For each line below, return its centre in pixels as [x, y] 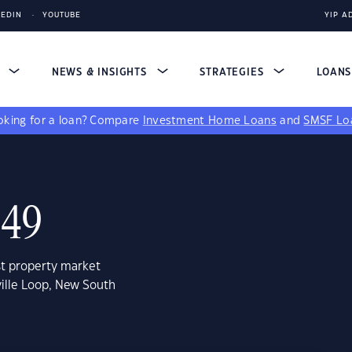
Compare [116, 121]
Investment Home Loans [209, 121]
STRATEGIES [234, 72]
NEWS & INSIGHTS [101, 72]
